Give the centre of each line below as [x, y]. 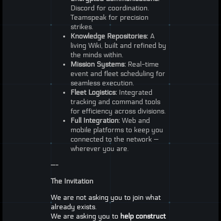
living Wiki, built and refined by [118, 46]
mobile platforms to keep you [117, 130]
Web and [135, 121]
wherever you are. [99, 149]
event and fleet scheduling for [118, 74]
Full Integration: [95, 121]
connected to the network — [114, 140]
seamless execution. [102, 83]
